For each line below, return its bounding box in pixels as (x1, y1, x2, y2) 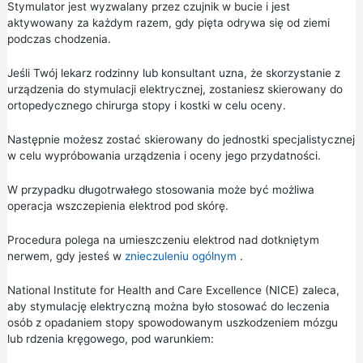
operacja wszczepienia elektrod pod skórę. (6, 199, 228, 212)
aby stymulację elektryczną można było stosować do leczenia (6, 299, 330, 313)
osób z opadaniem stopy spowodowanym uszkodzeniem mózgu (6, 315, 338, 329)
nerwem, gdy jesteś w (6, 249, 125, 263)
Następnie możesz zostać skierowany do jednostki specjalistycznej (6, 132, 355, 146)
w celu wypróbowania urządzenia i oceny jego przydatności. (6, 148, 321, 162)
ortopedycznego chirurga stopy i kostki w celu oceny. (6, 99, 286, 112)
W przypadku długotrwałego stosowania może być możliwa (6, 182, 314, 196)
